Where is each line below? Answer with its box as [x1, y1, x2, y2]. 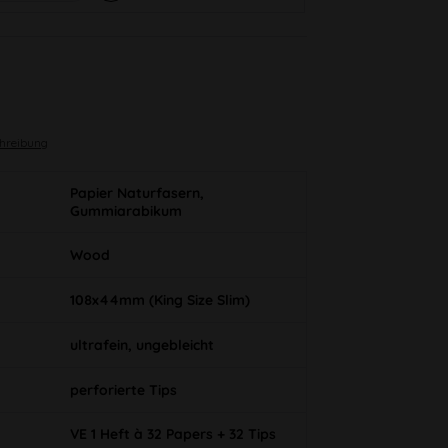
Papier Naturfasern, [69, 184, 204, 203]
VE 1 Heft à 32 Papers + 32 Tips [69, 425, 276, 444]
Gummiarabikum [69, 202, 182, 221]
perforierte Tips [69, 381, 177, 400]
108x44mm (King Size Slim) [69, 291, 250, 310]
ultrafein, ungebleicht [69, 336, 214, 355]
